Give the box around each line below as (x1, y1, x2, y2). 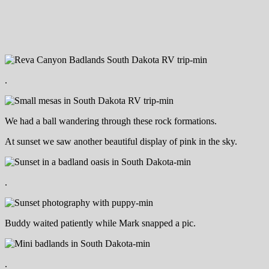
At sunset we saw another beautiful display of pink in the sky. (5, 136, 237, 147)
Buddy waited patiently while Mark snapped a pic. (5, 217, 196, 228)
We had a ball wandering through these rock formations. (5, 115, 217, 126)
